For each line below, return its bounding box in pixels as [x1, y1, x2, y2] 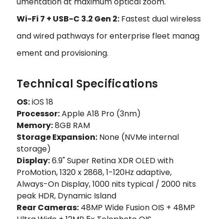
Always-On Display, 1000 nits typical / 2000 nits [17, 178, 196, 190]
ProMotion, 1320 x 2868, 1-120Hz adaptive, [17, 167, 172, 178]
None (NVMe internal [97, 131, 179, 143]
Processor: [17, 108, 60, 120]
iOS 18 [30, 96, 53, 108]
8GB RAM [53, 120, 90, 131]
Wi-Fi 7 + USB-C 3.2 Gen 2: [17, 13, 119, 25]
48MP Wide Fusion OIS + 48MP [79, 202, 195, 214]
